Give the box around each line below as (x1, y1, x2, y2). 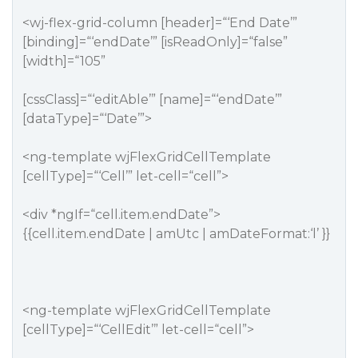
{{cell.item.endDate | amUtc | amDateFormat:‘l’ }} (22, 226, 330, 241)
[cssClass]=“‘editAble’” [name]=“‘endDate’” (22, 92, 282, 107)
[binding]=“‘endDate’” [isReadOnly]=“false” (22, 34, 288, 50)
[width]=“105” (22, 54, 105, 69)
